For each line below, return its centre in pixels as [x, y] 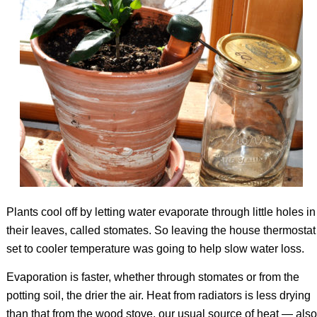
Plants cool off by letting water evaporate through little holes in [161, 212]
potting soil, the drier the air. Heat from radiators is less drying [158, 295]
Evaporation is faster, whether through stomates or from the [152, 277]
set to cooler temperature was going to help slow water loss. [155, 249]
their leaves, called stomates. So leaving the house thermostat [161, 231]
